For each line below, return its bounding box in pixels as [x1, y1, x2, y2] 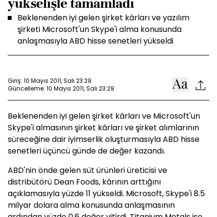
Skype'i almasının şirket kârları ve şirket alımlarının [8, 122, 199, 133]
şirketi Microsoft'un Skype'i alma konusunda [17, 24, 182, 35]
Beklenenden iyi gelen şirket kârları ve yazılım [17, 12, 189, 23]
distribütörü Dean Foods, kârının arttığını [8, 176, 161, 187]
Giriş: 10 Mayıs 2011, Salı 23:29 [8, 76, 92, 85]
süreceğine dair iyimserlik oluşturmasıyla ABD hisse [8, 134, 200, 145]
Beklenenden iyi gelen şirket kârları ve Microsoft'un [8, 110, 200, 122]
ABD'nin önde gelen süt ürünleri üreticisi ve [8, 165, 167, 176]
